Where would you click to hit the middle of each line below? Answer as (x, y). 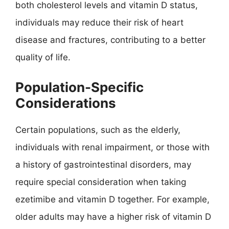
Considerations (66, 103)
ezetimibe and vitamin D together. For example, (112, 199)
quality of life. (43, 57)
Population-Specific (79, 87)
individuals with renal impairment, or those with (112, 147)
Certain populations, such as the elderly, (98, 130)
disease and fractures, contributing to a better (110, 40)
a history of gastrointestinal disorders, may (103, 164)
